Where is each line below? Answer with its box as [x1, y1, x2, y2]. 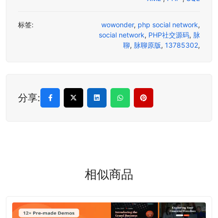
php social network [138, 20, 198, 29]
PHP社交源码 [148, 31, 189, 39]
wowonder [101, 20, 134, 29]
